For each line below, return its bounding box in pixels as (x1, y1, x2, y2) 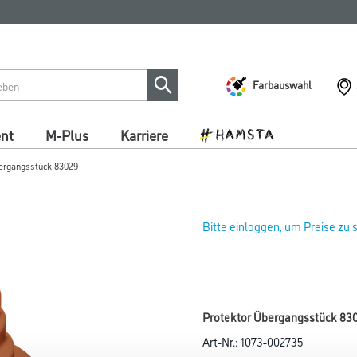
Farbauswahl (253, 76, 312, 92)
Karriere (120, 125, 168, 144)
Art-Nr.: (202, 333, 240, 350)
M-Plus (45, 125, 88, 144)
